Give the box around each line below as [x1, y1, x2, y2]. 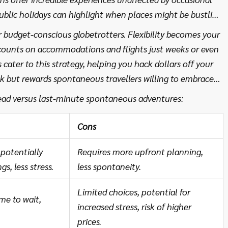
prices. [77, 215, 101, 227]
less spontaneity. [77, 160, 141, 172]
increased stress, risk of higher [77, 200, 191, 212]
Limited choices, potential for [77, 185, 190, 197]
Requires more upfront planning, [77, 145, 203, 157]
